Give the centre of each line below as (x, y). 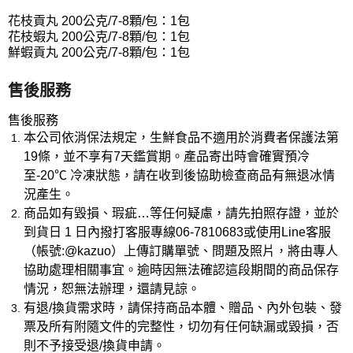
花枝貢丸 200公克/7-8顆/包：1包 (99, 20)
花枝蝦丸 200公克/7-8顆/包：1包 (99, 36)
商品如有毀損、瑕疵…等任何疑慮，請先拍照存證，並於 (181, 213)
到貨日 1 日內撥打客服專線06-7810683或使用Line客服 (177, 232)
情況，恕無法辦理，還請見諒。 (112, 288)
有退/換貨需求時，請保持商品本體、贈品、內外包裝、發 (183, 307)
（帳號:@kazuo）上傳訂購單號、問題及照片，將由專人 (181, 251)
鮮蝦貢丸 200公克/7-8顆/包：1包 (99, 52)
